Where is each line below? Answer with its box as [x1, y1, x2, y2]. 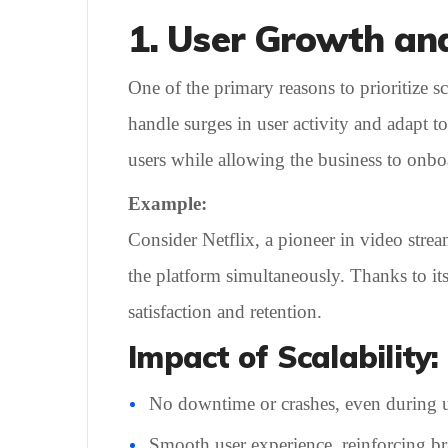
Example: [128, 193, 207, 214]
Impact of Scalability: [128, 338, 439, 376]
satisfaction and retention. [128, 301, 322, 322]
